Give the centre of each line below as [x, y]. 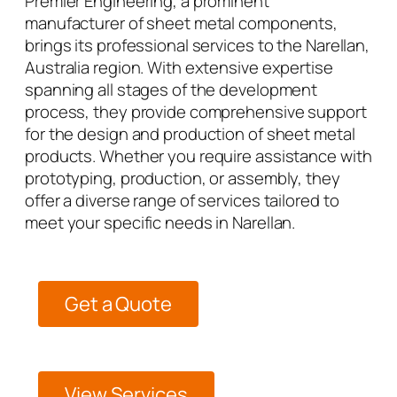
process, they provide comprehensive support [196, 111]
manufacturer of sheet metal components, [182, 23]
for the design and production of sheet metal [190, 133]
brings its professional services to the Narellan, [198, 45]
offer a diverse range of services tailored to [182, 200]
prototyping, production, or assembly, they [183, 178]
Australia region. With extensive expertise [179, 67]
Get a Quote [118, 304]
